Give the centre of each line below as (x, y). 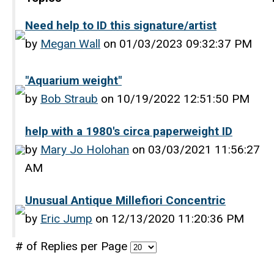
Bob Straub (69, 99)
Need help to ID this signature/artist (121, 25)
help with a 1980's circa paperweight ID (129, 131)
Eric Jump (66, 219)
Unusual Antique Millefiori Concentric (125, 200)
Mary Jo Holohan (85, 150)
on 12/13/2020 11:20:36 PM (168, 219)
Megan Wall (70, 44)
